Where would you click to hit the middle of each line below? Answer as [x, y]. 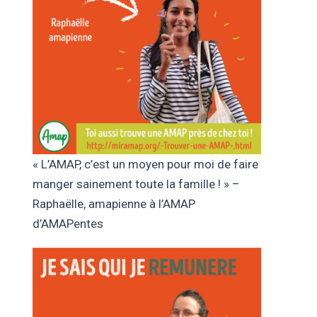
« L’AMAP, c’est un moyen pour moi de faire [145, 164]
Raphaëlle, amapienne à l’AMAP [114, 203]
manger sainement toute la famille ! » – [136, 184]
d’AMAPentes [68, 223]
